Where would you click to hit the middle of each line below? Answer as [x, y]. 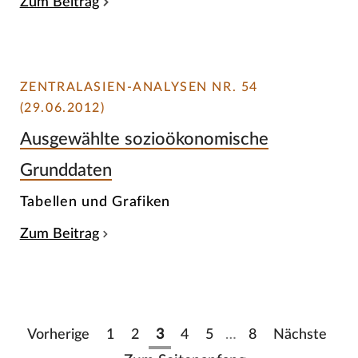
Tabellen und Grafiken [95, 202]
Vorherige [58, 334]
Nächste [300, 334]
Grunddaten [66, 170]
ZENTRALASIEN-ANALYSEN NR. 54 [139, 87]
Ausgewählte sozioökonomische [144, 139]
